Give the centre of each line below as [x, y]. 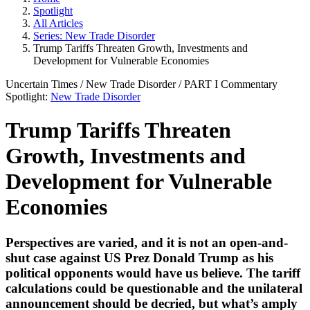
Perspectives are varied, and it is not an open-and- [147, 242]
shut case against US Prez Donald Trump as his [139, 257]
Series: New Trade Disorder [94, 35]
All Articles [58, 23]
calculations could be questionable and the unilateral [154, 288]
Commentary [249, 84]
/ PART [197, 84]
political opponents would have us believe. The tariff [153, 273]
